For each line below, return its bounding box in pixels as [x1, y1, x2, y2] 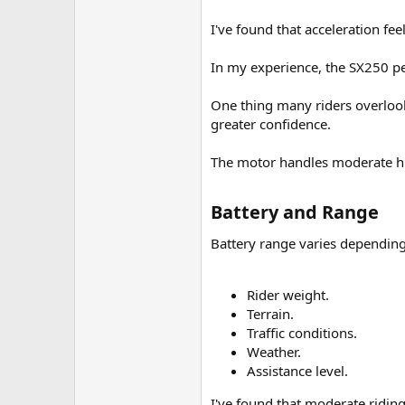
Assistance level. [247, 362, 348, 380]
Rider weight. [247, 286, 329, 304]
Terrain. [247, 305, 294, 323]
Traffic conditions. [247, 324, 357, 342]
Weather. [247, 343, 301, 361]
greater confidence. [211, 115, 331, 133]
